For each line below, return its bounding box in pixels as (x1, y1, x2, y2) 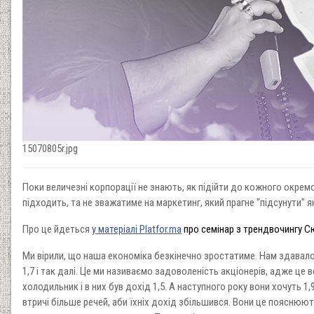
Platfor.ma (139, 222, 182, 235)
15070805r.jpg (22, 142, 78, 155)
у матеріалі (92, 222, 139, 235)
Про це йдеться (22, 222, 92, 235)
